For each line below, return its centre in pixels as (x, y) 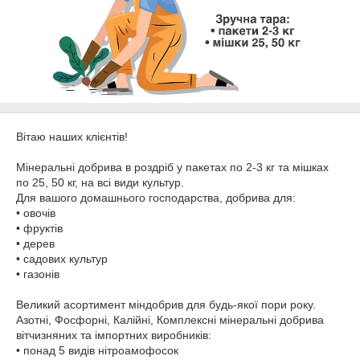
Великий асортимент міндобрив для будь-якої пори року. (166, 305)
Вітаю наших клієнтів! (72, 137)
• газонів (38, 274)
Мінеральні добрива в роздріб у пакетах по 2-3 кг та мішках (172, 167)
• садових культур (62, 259)
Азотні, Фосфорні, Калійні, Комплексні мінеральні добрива (170, 320)
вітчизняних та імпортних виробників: (114, 335)
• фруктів (39, 228)
